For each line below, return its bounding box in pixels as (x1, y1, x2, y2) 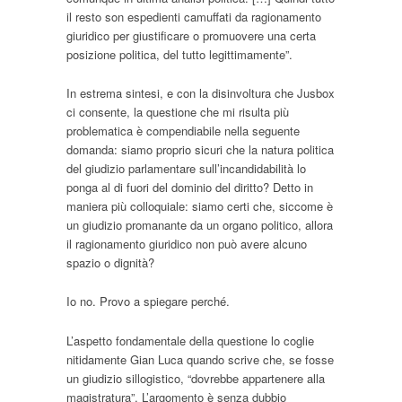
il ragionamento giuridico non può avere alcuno (66, 235, 307, 253)
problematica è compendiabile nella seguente (66, 122, 300, 140)
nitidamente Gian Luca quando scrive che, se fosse (66, 350, 334, 368)
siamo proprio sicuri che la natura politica (121, 141, 334, 159)
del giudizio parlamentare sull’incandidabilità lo (66, 160, 306, 178)
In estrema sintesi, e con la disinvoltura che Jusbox (66, 84, 335, 102)
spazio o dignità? (66, 254, 154, 272)
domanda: (66, 141, 121, 159)
